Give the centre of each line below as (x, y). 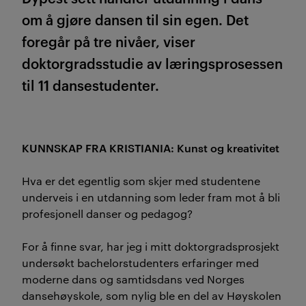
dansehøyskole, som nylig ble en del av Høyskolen (152, 295)
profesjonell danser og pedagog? (107, 213)
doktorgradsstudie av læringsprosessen (152, 62)
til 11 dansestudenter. (91, 84)
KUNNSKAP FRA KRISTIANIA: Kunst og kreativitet (151, 147)
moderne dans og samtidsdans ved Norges (133, 279)
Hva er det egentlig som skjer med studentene (141, 180)
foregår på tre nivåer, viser (109, 41)
